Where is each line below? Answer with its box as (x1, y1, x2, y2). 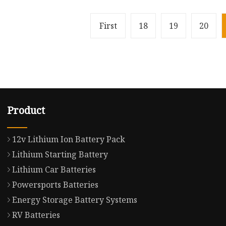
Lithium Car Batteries (12, 163, 96, 175)
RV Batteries (12, 209, 60, 220)
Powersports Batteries (12, 179, 98, 190)
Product (7, 103, 45, 117)
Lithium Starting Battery (12, 148, 108, 160)
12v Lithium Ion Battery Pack (12, 133, 125, 145)
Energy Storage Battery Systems (12, 194, 137, 205)
